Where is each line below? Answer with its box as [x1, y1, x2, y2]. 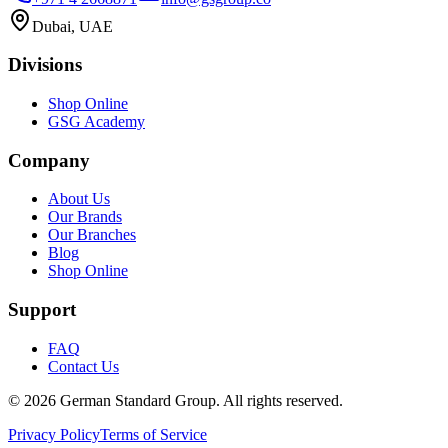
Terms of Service [100, 425, 207, 443]
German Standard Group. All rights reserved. [56, 391, 343, 409]
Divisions [8, 54, 82, 76]
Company [8, 149, 90, 171]
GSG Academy [48, 113, 145, 130]
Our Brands [48, 208, 122, 226]
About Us [48, 190, 110, 208]
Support [8, 299, 76, 321]
